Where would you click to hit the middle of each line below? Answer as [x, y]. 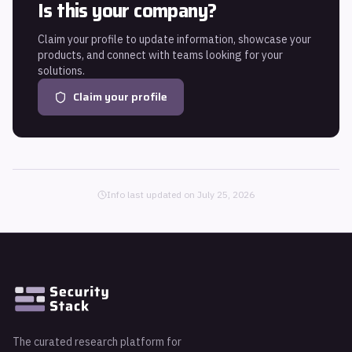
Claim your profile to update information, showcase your [174, 39]
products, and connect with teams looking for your [160, 55]
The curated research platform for [97, 342]
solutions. [61, 71]
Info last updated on [152, 194]
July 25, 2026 [226, 194]
